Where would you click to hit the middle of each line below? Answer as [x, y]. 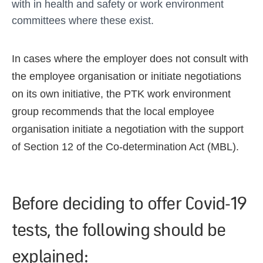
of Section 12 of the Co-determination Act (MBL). [125, 147]
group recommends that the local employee [113, 112]
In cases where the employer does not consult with [130, 59]
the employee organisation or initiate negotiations [127, 76]
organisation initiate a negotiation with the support [128, 129]
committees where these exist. [83, 21]
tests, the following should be [119, 229]
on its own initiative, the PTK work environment [121, 94]
